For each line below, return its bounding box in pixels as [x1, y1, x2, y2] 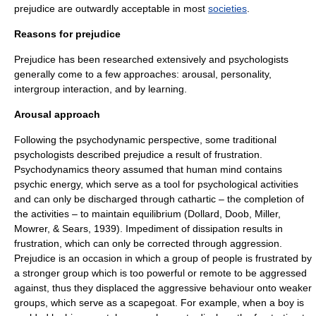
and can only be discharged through [14, 193, 178, 205]
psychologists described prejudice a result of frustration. [14, 149, 262, 160]
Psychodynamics [14, 164, 89, 175]
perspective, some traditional [145, 134, 276, 145]
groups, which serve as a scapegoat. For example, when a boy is [14, 297, 304, 308]
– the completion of [216, 193, 304, 205]
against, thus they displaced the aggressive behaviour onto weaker [14, 282, 312, 293]
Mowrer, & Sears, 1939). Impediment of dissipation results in [14, 223, 283, 234]
